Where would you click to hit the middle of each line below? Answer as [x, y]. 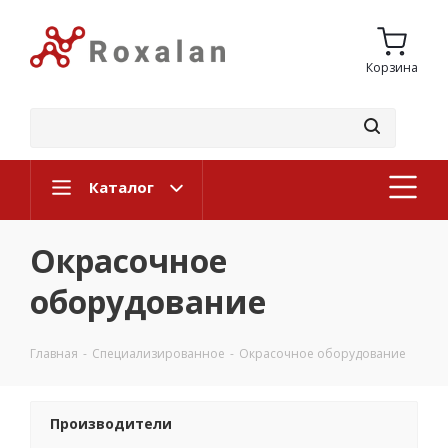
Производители [111, 423]
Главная [54, 353]
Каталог [121, 187]
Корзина [392, 67]
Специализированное [158, 353]
